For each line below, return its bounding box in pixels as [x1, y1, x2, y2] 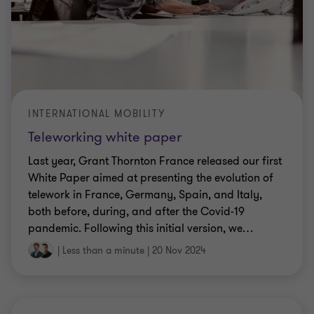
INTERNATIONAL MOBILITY [28, 107, 165, 121]
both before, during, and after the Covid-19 [28, 204, 245, 219]
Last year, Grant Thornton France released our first [28, 153, 282, 169]
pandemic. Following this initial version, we [28, 221, 243, 236]
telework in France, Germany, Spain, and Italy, [28, 187, 262, 203]
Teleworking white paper [28, 128, 182, 146]
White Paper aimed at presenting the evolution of [28, 170, 273, 186]
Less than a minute [62, 244, 144, 257]
